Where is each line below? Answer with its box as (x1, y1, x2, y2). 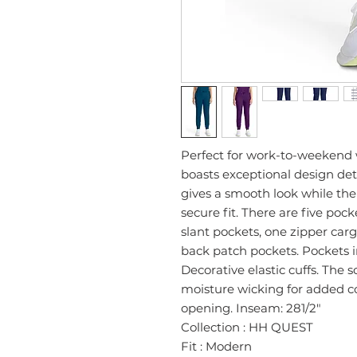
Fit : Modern (181, 339, 252, 355)
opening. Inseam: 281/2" (181, 300, 321, 316)
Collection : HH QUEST (181, 320, 313, 335)
